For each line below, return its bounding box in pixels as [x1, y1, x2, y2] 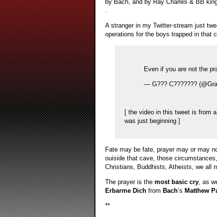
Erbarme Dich [105, 186, 146, 194]
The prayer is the [105, 178, 155, 186]
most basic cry [154, 178, 199, 186]
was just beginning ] [124, 117, 180, 125]
